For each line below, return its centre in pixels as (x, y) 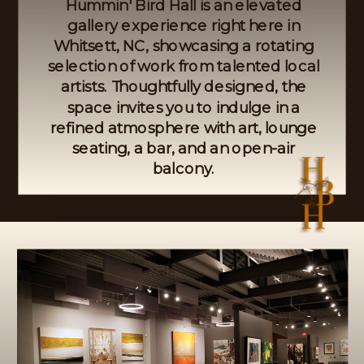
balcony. (184, 169)
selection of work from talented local (184, 66)
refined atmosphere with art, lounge (184, 127)
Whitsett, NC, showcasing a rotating (184, 45)
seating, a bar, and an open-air (184, 148)
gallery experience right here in (184, 25)
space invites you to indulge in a (184, 107)
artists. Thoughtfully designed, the (184, 87)
